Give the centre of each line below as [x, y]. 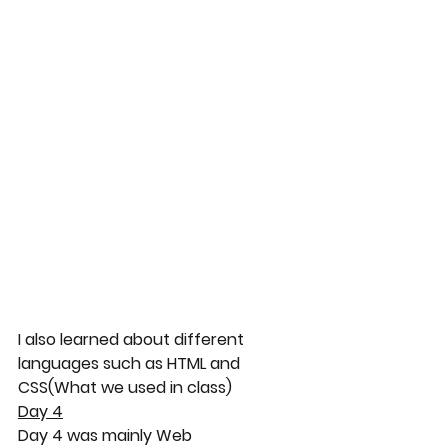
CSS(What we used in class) [125, 387]
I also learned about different [133, 339]
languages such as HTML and [131, 363]
